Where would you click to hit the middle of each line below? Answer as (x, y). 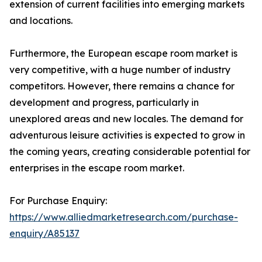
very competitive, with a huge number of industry (120, 70)
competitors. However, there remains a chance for (122, 86)
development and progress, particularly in (104, 103)
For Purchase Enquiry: (58, 201)
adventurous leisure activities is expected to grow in (127, 135)
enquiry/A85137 (44, 234)
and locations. (41, 21)
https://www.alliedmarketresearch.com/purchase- (124, 217)
